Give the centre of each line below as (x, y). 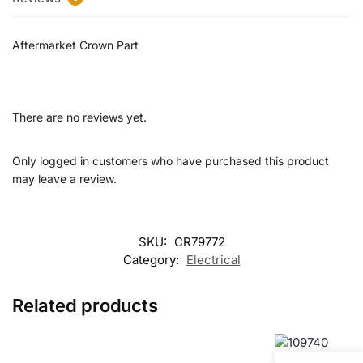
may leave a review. (64, 179)
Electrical (213, 260)
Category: (152, 260)
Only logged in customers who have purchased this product (171, 161)
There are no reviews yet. (79, 117)
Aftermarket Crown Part (75, 45)
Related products (85, 306)
